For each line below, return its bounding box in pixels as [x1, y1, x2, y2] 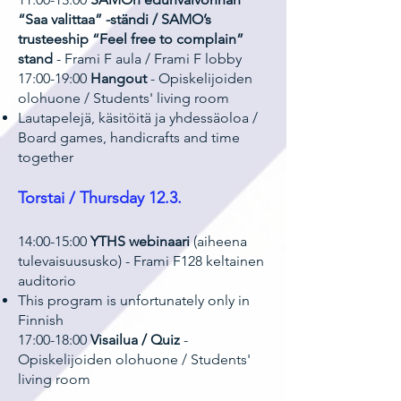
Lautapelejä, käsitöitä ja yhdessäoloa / [18, 109, 258, 126]
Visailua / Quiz [90, 331, 180, 348]
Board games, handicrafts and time [18, 129, 240, 146]
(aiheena [193, 233, 247, 250]
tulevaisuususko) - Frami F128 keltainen [18, 252, 264, 269]
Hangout [90, 70, 147, 87]
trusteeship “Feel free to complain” [18, 30, 243, 47]
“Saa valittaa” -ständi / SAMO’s [18, 11, 211, 28]
